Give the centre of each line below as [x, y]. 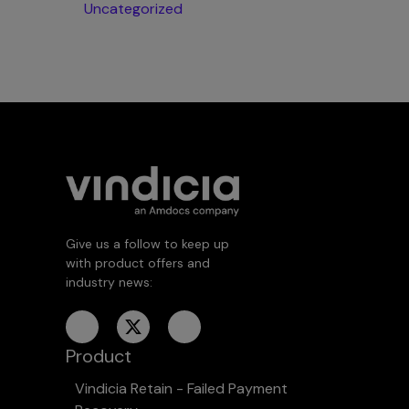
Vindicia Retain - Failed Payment [181, 389]
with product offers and [138, 263]
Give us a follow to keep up [147, 244]
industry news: [109, 283]
